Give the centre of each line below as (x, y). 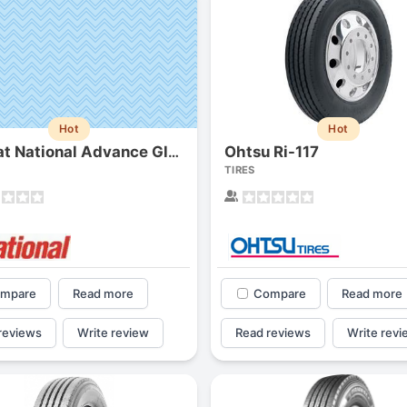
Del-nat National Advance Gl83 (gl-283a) (174, 152)
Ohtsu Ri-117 (271, 151)
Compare (279, 293)
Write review (114, 332)
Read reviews (273, 332)
